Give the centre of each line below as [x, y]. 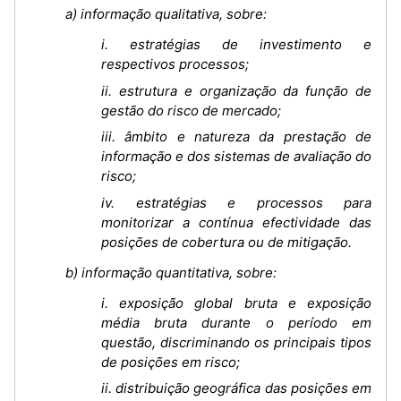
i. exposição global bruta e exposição [236, 303]
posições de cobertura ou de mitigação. [226, 242]
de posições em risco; [171, 362]
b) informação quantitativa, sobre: [171, 272]
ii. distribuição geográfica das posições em [236, 388]
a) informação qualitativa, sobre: [166, 14]
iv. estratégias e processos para [236, 202]
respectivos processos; [175, 64]
